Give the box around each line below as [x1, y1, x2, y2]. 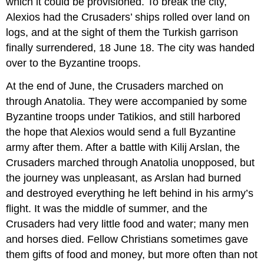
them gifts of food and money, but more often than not [6, 248, 258, 260]
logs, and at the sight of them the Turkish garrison [6, 26, 239, 38]
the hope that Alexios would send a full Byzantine [6, 126, 236, 138]
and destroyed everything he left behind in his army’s [6, 187, 254, 199]
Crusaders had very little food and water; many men [6, 217, 249, 230]
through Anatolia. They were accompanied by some [6, 95, 247, 107]
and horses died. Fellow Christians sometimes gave [6, 233, 249, 245]
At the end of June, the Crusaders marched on [6, 80, 224, 92]
